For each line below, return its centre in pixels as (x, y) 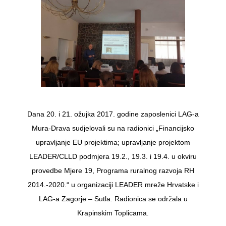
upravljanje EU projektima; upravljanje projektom (113, 142)
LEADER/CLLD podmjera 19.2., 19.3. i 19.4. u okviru (113, 156)
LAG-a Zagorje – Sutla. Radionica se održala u (113, 199)
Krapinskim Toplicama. (113, 213)
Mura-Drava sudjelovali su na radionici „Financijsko (113, 128)
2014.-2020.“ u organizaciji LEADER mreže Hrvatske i (113, 184)
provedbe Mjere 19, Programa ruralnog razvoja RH (113, 170)
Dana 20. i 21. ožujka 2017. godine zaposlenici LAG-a (113, 114)
